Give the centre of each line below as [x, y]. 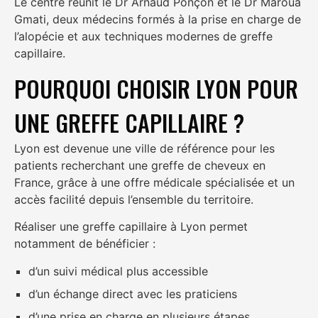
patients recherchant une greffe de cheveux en [140, 165]
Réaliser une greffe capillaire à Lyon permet [131, 227]
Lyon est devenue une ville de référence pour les [144, 148]
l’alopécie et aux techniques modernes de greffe [143, 36]
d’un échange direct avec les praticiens [133, 294]
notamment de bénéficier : [85, 244]
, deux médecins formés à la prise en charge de [174, 19]
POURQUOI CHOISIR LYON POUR [156, 88]
